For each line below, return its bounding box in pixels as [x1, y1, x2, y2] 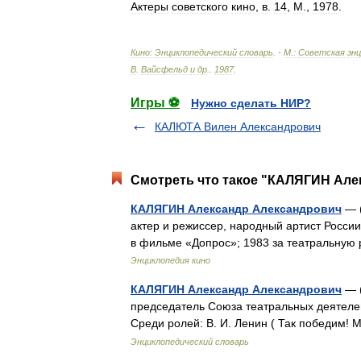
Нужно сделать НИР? [191, 97, 311, 110]
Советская [298, 48, 345, 57]
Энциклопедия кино [131, 255, 210, 265]
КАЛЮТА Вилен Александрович [155, 120, 321, 133]
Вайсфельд [141, 64, 188, 74]
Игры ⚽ [131, 96, 180, 110]
